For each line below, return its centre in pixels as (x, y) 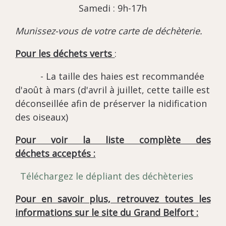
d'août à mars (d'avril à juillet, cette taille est (113, 90)
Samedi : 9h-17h (113, 8)
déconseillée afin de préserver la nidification (111, 104)
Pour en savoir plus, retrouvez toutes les (113, 199)
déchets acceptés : (55, 154)
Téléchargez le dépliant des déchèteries (106, 176)
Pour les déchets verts (65, 54)
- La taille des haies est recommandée (110, 76)
